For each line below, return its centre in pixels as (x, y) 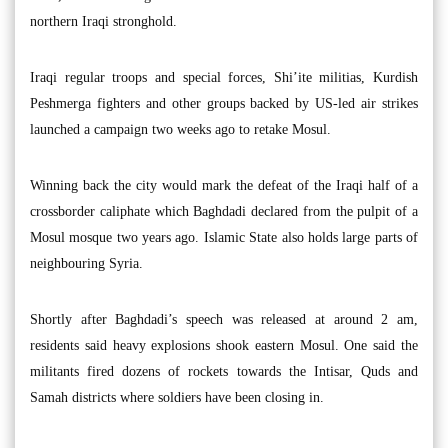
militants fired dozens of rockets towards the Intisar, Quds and (224, 371)
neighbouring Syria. (86, 263)
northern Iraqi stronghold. (103, 21)
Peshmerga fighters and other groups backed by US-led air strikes (224, 103)
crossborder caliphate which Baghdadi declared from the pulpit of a (224, 211)
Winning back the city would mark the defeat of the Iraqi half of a (224, 185)
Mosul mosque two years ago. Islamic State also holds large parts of (224, 237)
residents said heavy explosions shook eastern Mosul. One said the (224, 345)
